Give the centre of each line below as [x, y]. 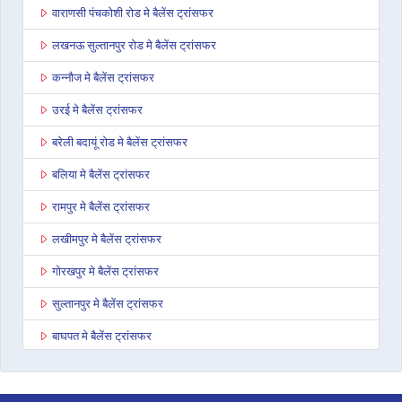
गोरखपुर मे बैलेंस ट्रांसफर [105, 271]
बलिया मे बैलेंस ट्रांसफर [101, 175]
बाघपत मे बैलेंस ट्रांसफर [102, 336]
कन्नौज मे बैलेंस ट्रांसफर [103, 78]
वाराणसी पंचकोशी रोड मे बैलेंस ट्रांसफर [133, 13]
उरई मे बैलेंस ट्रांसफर [97, 110]
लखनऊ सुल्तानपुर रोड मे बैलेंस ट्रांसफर [134, 45]
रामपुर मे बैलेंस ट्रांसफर [101, 207]
